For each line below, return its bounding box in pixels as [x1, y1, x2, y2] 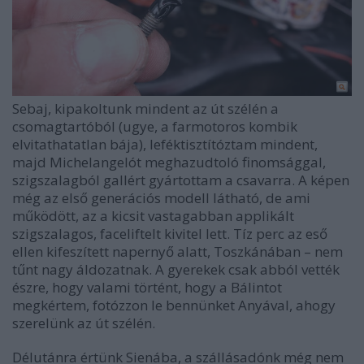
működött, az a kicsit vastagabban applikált [12, 206, 294, 226]
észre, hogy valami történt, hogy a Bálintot [12, 278, 282, 297]
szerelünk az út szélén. [12, 314, 155, 333]
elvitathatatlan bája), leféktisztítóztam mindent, [12, 135, 318, 154]
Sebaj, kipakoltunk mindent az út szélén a [12, 99, 279, 119]
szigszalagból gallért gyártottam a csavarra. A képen [12, 171, 349, 190]
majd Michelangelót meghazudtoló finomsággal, [12, 153, 326, 172]
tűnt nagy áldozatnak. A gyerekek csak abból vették [12, 260, 340, 279]
